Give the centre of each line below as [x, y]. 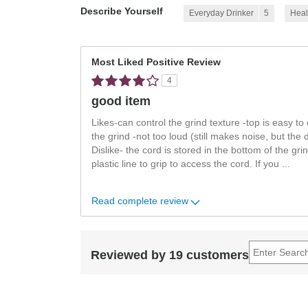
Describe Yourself [122, 12]
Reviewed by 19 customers [170, 255]
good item [121, 101]
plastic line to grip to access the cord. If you [187, 164]
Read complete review [140, 201]
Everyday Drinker [221, 13]
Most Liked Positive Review [156, 63]
